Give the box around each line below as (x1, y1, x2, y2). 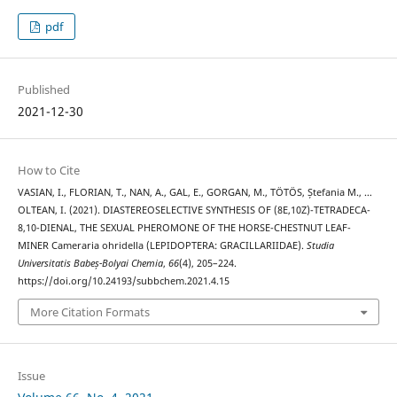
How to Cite (17, 161, 80, 178)
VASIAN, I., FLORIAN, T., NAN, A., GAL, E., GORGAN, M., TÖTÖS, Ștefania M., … (17, 185, 372, 198)
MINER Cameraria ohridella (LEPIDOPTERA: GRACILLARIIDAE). (17, 238, 307, 252)
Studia (306, 238, 334, 252)
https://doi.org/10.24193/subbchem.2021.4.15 (17, 274, 230, 287)
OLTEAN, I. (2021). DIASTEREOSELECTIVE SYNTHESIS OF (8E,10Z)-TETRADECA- (17, 203, 370, 216)
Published (17, 81, 70, 97)
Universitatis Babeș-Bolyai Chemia (17, 256, 163, 269)
